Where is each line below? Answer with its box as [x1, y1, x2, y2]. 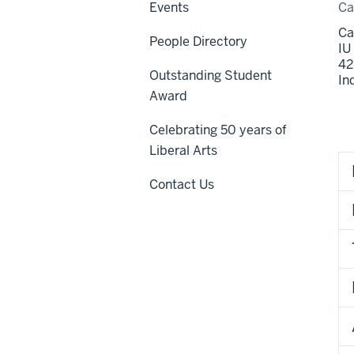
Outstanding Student [149, 66, 272, 84]
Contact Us [149, 175, 214, 193]
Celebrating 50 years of [149, 121, 287, 138]
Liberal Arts [149, 141, 217, 159]
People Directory [149, 32, 247, 50]
